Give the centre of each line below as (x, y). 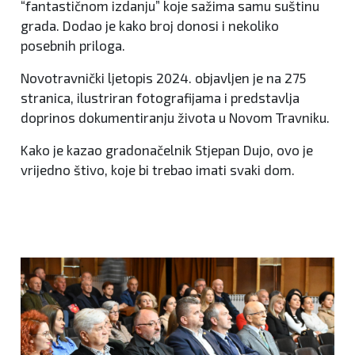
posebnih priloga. (73, 46)
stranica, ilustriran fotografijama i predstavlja (160, 98)
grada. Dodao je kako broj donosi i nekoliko (150, 26)
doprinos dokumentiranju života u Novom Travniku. (175, 118)
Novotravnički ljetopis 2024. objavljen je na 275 (163, 78)
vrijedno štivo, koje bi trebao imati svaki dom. (158, 170)
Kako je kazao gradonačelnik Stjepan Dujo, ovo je (167, 150)
